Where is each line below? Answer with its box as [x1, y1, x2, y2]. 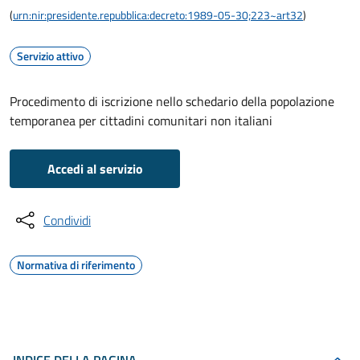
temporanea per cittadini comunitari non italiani [10, 111, 272, 130]
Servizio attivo [17, 47, 84, 64]
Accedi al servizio [47, 159, 143, 178]
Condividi [43, 211, 91, 230]
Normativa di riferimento [17, 256, 135, 273]
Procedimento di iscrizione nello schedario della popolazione [10, 92, 334, 111]
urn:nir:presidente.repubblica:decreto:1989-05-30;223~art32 [13, 6, 303, 23]
